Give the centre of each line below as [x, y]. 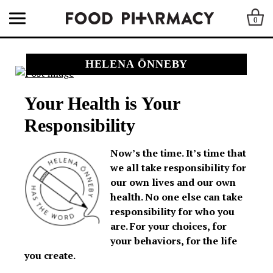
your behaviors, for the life [174, 240]
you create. [50, 255]
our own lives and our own [173, 182]
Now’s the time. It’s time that [178, 153]
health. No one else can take [176, 197]
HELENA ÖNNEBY [136, 64]
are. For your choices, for [168, 226]
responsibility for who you [172, 211]
